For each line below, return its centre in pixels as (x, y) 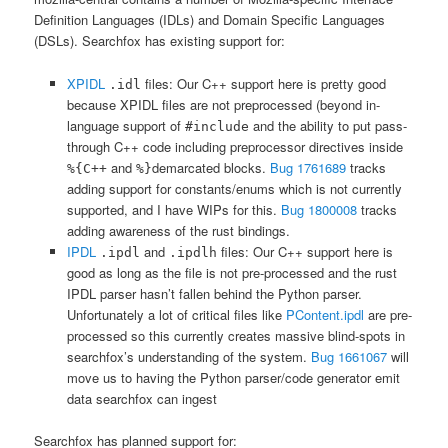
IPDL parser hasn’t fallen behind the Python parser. (214, 293)
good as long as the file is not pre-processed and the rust (231, 272)
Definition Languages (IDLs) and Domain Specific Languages (210, 20)
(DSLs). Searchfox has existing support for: (160, 41)
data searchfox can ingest (141, 398)
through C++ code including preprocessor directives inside (234, 146)
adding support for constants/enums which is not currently (234, 188)
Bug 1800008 (316, 209)
